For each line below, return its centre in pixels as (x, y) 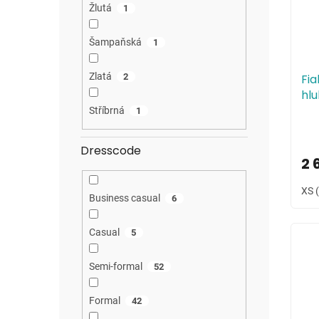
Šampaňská (115, 42)
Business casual (124, 198)
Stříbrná (106, 111)
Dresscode (111, 150)
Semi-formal (115, 266)
